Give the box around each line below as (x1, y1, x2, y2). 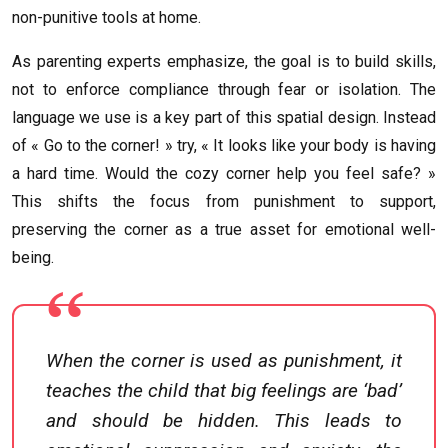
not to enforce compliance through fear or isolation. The (12, 79, 436, 99)
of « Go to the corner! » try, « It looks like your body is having (12, 135, 436, 155)
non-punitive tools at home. (12, 7, 201, 27)
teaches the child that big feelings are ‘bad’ (46, 378, 402, 402)
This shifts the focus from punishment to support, (12, 191, 436, 211)
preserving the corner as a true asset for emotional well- (12, 219, 436, 239)
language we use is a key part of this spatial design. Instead (12, 107, 436, 127)
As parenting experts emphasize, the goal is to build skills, (12, 51, 436, 71)
